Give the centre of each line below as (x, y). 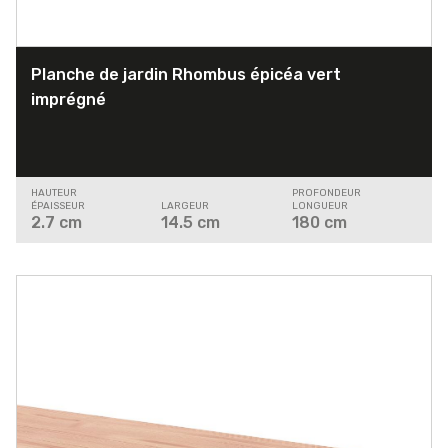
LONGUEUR (319, 206)
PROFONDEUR (326, 193)
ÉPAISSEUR (58, 206)
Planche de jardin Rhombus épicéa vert (186, 75)
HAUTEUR (54, 193)
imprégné (68, 100)
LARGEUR (185, 206)
